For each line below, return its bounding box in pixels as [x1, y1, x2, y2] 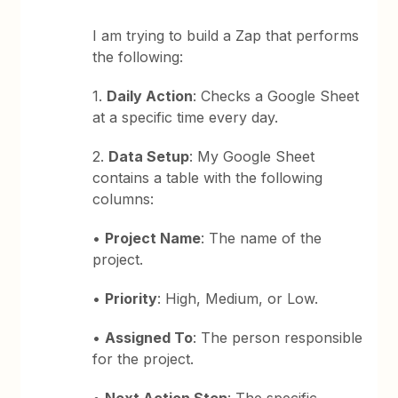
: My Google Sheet [189, 147, 315, 165]
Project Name [105, 229, 202, 247]
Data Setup [108, 147, 190, 165]
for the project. [92, 350, 195, 368]
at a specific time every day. [92, 108, 279, 126]
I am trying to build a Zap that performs [92, 27, 360, 44]
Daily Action [107, 87, 194, 105]
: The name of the [201, 229, 322, 247]
